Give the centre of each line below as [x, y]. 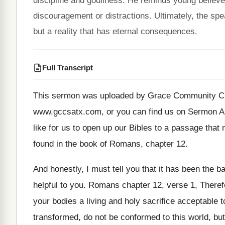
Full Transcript [68, 68]
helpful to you [58, 185]
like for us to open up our [80, 128]
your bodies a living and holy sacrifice [104, 201]
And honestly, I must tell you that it [98, 169]
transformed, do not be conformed [97, 217]
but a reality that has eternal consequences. [115, 31]
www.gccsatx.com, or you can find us [103, 112]
